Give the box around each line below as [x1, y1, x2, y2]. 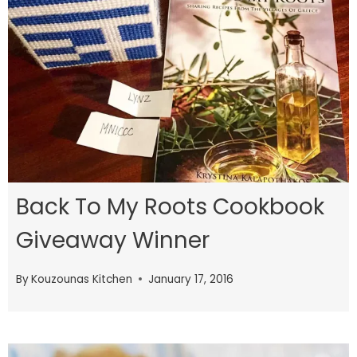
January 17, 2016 [148, 271, 234, 287]
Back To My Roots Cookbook [16, 191, 324, 223]
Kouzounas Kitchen [31, 271, 133, 287]
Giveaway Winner [16, 225, 210, 257]
